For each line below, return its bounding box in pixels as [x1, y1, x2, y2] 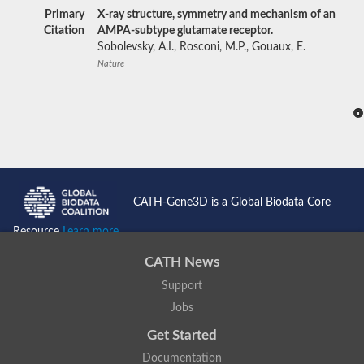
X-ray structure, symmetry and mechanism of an [97, 8, 336, 20]
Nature [97, 58, 124, 68]
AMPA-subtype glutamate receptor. [97, 24, 273, 37]
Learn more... [63, 226, 126, 238]
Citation [44, 24, 84, 37]
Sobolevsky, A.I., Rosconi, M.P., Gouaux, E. [97, 41, 305, 53]
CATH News [145, 255, 219, 270]
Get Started [147, 327, 217, 342]
